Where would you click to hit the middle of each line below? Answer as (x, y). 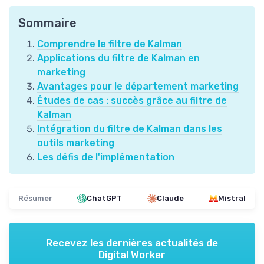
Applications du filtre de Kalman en (118, 58)
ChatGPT (105, 199)
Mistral (232, 199)
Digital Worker (132, 255)
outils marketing (76, 143)
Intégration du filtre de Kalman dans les (130, 129)
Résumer (35, 199)
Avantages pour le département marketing (138, 87)
